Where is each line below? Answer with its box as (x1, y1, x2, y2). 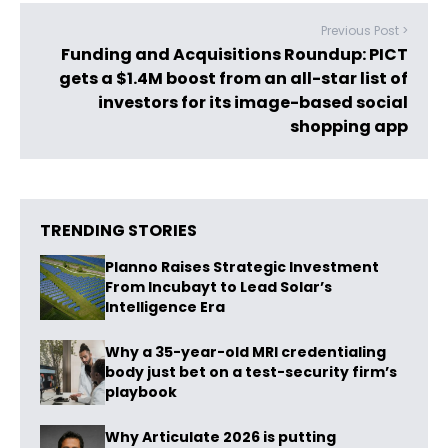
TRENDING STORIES (40, 219, 197, 242)
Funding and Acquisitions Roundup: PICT (61, 43, 408, 66)
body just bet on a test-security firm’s (105, 362, 397, 383)
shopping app (290, 115, 408, 138)
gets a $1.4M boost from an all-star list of (59, 67, 408, 90)
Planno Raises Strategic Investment (105, 257, 379, 278)
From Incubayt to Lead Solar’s (105, 277, 332, 298)
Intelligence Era (105, 297, 225, 318)
